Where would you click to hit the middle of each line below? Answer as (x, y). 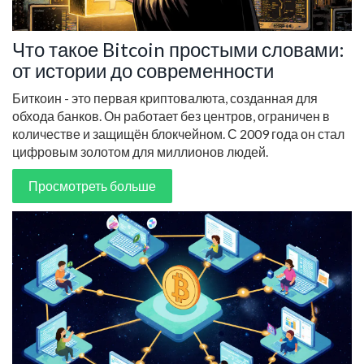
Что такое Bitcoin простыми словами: (178, 50)
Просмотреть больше (92, 186)
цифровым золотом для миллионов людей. (140, 152)
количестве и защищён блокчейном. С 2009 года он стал (178, 134)
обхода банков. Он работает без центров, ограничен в (171, 116)
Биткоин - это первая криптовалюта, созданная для (165, 98)
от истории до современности (143, 71)
